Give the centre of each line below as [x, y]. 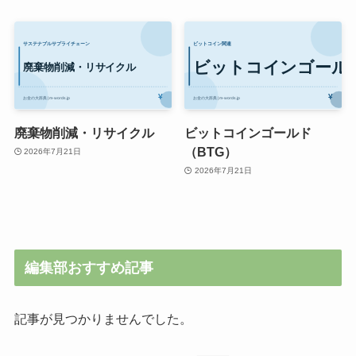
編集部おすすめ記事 [89, 267]
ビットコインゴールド [248, 132]
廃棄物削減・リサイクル [84, 132]
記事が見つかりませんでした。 [103, 318]
